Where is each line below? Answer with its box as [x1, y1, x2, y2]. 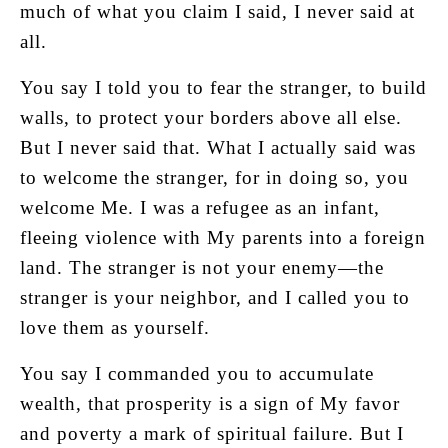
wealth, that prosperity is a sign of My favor [20, 392, 400, 414]
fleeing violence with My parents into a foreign [20, 226, 426, 248]
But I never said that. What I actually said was [20, 136, 416, 158]
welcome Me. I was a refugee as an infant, [20, 196, 380, 218]
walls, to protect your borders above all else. [20, 106, 402, 128]
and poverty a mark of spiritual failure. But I [20, 422, 404, 444]
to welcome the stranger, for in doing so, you [20, 166, 409, 188]
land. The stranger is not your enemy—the [20, 256, 384, 278]
